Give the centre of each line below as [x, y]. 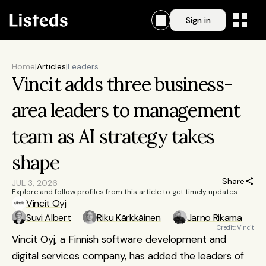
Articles [51, 66]
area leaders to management [126, 110]
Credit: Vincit [235, 227]
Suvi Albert [49, 217]
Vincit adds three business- [122, 84]
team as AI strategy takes [113, 136]
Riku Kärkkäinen [129, 217]
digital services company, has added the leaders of [128, 256]
